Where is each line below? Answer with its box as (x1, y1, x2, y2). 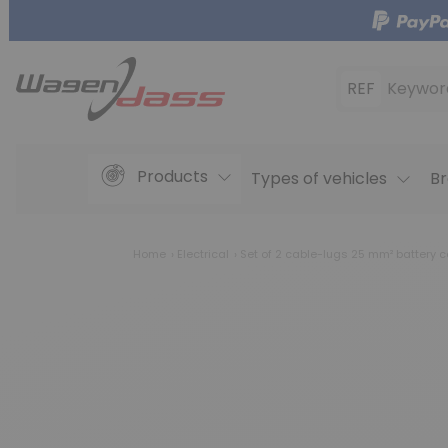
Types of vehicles (250, 167, 387, 191)
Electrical (177, 246, 229, 263)
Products (136, 165, 208, 189)
